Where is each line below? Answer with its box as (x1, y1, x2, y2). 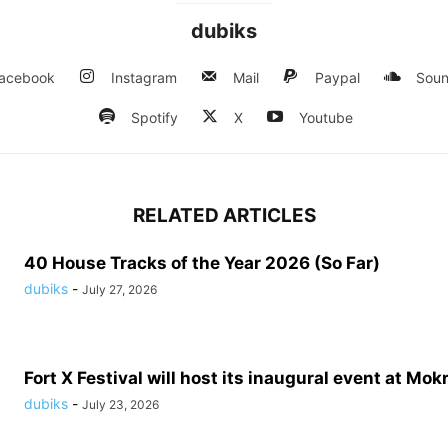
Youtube (299, 109, 353, 126)
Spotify (131, 109, 178, 126)
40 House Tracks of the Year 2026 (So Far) (24, 253, 380, 273)
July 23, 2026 (82, 397, 159, 412)
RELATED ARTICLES (132, 204, 316, 227)
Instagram (111, 69, 177, 86)
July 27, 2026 (82, 282, 157, 297)
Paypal (315, 69, 360, 86)
